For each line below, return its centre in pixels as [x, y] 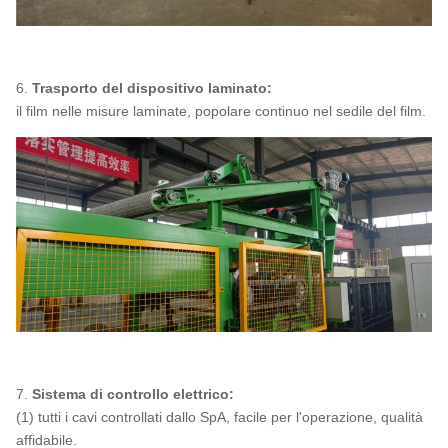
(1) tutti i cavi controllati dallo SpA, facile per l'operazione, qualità [219, 417]
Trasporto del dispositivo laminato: [152, 87]
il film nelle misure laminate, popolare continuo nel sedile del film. [221, 110]
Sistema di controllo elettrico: [133, 394]
